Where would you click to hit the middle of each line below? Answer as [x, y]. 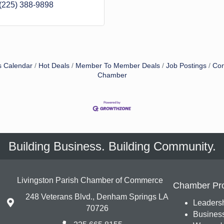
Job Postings [186, 66]
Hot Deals [54, 66]
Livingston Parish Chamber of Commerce [90, 180]
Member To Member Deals [118, 66]
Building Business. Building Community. [112, 146]
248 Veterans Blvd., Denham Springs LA [97, 197]
